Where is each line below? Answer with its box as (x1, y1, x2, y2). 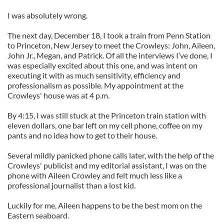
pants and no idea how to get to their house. (7, 130, 157, 140)
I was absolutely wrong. (7, 10, 87, 20)
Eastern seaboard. (7, 210, 69, 220)
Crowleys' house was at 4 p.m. (7, 90, 109, 100)
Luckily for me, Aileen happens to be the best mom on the (7, 200, 202, 210)
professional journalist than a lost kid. (7, 180, 135, 190)
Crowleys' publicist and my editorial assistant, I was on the (7, 160, 206, 170)
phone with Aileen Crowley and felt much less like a (7, 170, 182, 180)
